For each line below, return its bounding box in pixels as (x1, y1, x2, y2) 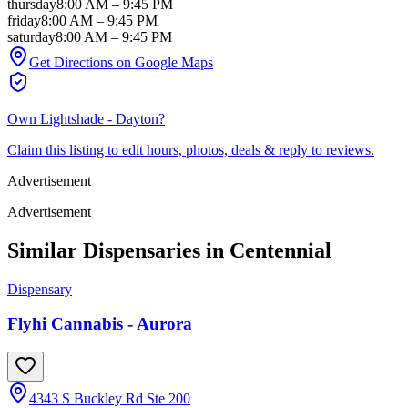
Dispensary (7, 280, 72, 297)
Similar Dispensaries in (7, 238, 229, 262)
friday (7, 12, 41, 28)
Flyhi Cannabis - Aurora (7, 314, 192, 334)
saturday (7, 28, 56, 45)
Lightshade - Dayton (40, 110, 158, 127)
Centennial (229, 238, 331, 262)
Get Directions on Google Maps (29, 54, 213, 70)
